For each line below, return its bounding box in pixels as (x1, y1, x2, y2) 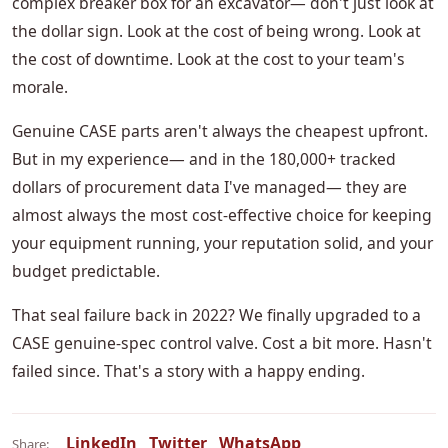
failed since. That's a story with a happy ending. (12, 360, 365, 383)
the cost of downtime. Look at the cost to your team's (12, 48, 405, 71)
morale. (12, 76, 68, 99)
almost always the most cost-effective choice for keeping (12, 204, 432, 227)
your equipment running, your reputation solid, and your (12, 232, 433, 255)
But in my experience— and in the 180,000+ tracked (12, 148, 396, 171)
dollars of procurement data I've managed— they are (12, 176, 407, 199)
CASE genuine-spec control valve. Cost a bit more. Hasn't (12, 332, 432, 355)
